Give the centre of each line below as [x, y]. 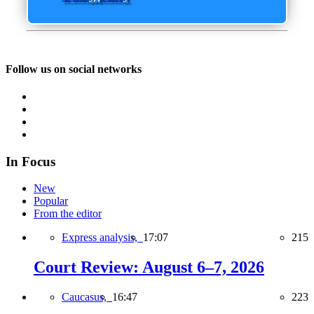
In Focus [30, 161]
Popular [51, 201]
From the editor [68, 214]
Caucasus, [87, 297]
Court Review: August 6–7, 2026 [149, 267]
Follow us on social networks [74, 69]
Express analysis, [102, 238]
